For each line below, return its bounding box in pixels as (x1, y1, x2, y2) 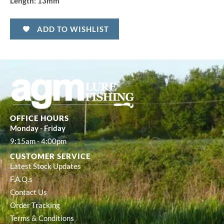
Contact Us (10, 187, 47, 196)
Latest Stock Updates (10, 161, 81, 170)
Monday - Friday (10, 123, 65, 132)
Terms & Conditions (10, 213, 74, 222)
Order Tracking (10, 200, 60, 209)
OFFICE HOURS (10, 113, 69, 122)
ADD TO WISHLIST (37, 24, 109, 33)
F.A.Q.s (10, 174, 32, 183)
